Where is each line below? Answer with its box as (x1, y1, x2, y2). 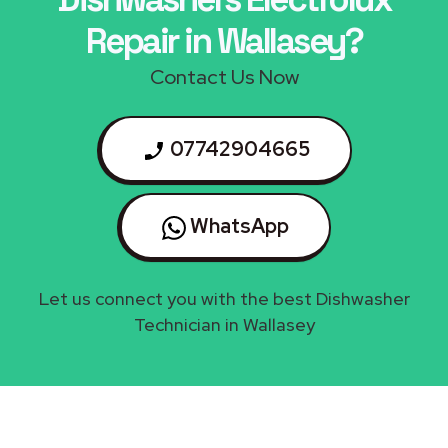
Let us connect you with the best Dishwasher (38, 286, 410, 310)
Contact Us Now (149, 63, 299, 90)
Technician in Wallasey (133, 312, 315, 336)
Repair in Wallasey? (85, 18, 363, 63)
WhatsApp (186, 212, 289, 239)
